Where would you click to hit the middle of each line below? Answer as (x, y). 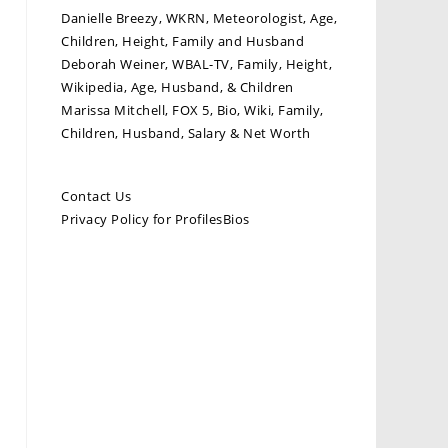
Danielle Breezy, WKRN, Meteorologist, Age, (199, 18)
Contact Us (96, 196)
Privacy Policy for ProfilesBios (155, 219)
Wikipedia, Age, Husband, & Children (177, 87)
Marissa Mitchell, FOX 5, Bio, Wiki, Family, (192, 110)
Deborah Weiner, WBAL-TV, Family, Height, (196, 64)
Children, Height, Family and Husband (182, 41)
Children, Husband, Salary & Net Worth (186, 133)
